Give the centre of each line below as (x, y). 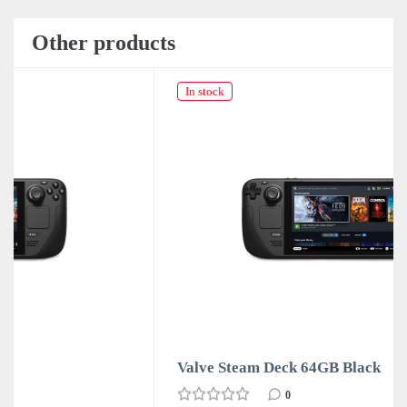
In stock (87, 91)
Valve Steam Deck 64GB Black (161, 367)
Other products (104, 42)
